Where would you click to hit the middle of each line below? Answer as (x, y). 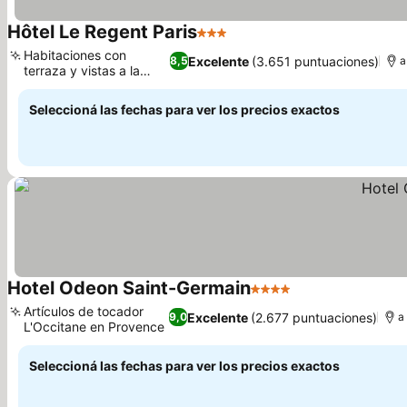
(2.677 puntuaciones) (314, 317)
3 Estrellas (232, 42)
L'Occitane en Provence (94, 327)
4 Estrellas (286, 298)
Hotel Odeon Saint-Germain (129, 288)
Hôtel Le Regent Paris (102, 32)
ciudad (44, 86)
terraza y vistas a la (82, 70)
